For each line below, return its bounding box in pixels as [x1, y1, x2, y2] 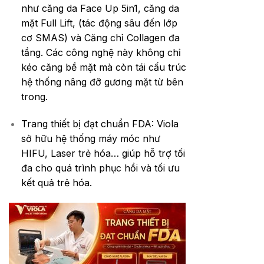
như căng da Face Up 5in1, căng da [21, 2, 179, 14]
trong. [21, 90, 48, 103]
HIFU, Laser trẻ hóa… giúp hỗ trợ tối [21, 147, 185, 159]
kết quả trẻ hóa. [21, 176, 92, 189]
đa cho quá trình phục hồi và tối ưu [21, 161, 180, 174]
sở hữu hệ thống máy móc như [21, 132, 160, 144]
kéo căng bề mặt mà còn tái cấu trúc [21, 61, 186, 73]
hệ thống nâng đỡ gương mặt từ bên [21, 75, 183, 88]
